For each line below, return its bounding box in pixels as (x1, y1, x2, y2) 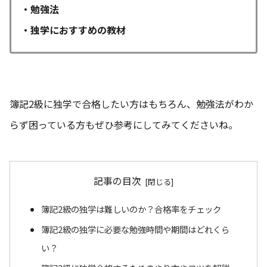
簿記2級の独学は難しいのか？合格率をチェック (41, 202, 221, 215)
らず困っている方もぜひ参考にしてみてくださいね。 (10, 117, 238, 132)
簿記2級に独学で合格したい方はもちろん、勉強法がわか (10, 97, 253, 111)
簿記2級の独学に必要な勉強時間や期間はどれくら (41, 222, 229, 235)
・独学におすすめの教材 (21, 23, 126, 38)
